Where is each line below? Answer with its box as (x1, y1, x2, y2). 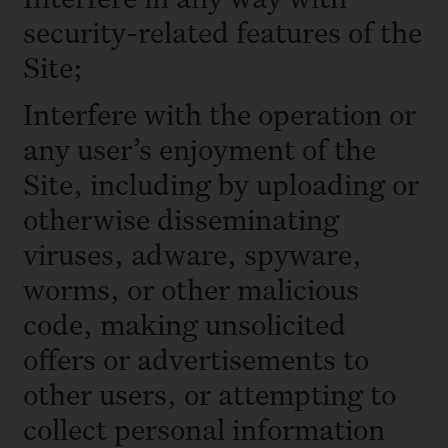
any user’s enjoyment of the (23, 129, 376, 169)
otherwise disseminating (23, 199, 339, 239)
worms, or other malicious (23, 269, 359, 309)
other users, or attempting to (23, 374, 396, 414)
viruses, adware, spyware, (23, 234, 362, 274)
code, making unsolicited (23, 304, 346, 344)
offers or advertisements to (23, 339, 369, 379)
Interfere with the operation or (23, 94, 416, 134)
